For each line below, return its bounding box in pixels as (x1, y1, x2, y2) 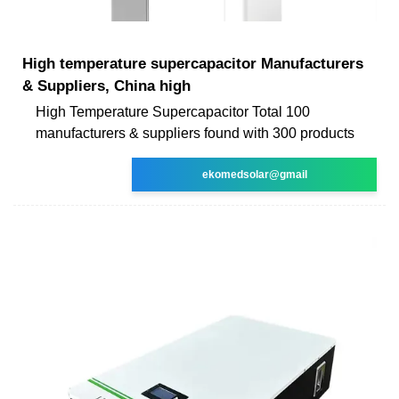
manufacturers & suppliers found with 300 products (36, 125, 354, 141)
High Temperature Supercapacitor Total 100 (36, 103, 310, 119)
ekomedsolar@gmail (201, 167, 307, 181)
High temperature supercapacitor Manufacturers (22, 54, 363, 72)
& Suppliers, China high (22, 77, 191, 94)
